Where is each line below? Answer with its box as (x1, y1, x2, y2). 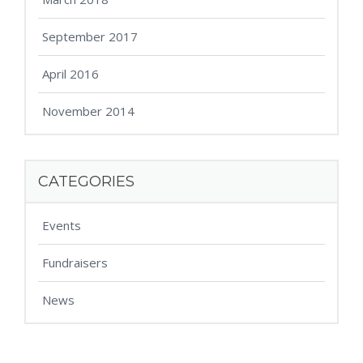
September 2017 (42, 28, 138, 45)
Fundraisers (42, 254, 108, 271)
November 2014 (42, 103, 135, 120)
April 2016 (42, 66, 99, 83)
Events (42, 217, 81, 234)
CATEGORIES (38, 173, 135, 191)
